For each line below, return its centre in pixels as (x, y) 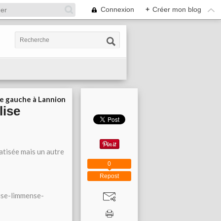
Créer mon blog (177, 9)
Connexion (117, 9)
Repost (109, 176)
